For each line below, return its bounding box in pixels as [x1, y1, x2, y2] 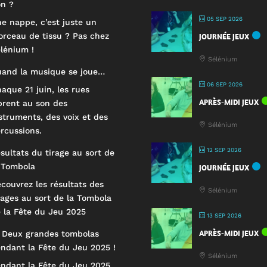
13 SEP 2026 [204, 212, 241, 219]
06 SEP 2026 [204, 80, 243, 88]
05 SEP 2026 [204, 15, 243, 22]
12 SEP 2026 [204, 146, 241, 153]
